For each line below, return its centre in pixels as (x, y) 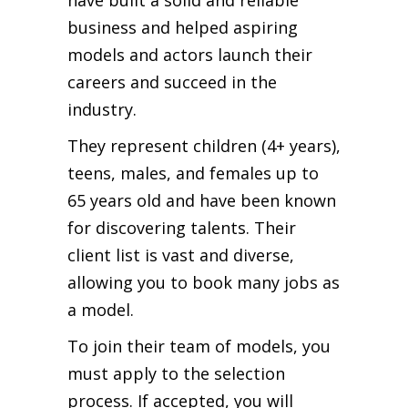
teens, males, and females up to (193, 173)
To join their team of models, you (199, 346)
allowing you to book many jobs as (204, 282)
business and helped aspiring (183, 27)
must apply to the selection (176, 373)
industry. (102, 109)
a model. (101, 309)
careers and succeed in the (172, 82)
